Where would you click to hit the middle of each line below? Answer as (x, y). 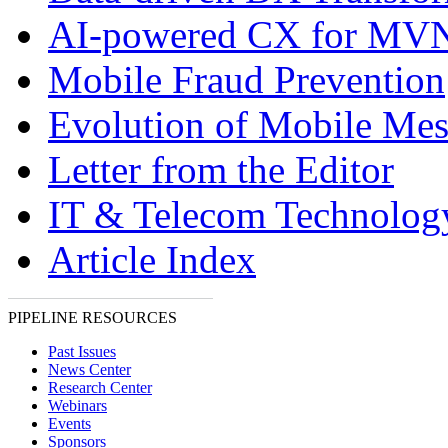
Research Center (100, 387)
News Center (89, 369)
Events (69, 423)
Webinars (77, 405)
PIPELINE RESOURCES (92, 317)
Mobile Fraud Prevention (246, 79)
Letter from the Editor (221, 169)
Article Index (152, 259)
